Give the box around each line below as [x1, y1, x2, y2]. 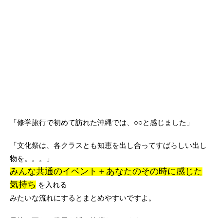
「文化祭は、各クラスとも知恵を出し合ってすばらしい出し [10, 141, 207, 149]
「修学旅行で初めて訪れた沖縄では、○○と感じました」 [10, 118, 194, 127]
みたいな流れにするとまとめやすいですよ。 [10, 194, 156, 202]
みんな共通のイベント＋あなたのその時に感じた [10, 166, 202, 176]
